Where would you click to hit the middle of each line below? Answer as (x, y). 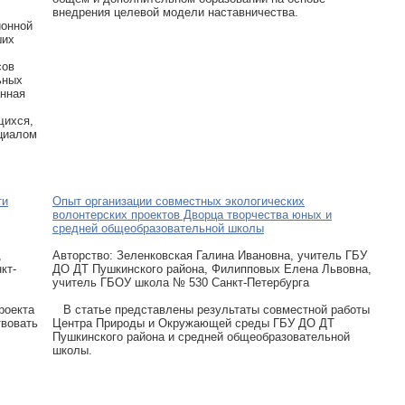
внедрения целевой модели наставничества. (175, 12)
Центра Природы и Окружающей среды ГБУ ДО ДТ (193, 323)
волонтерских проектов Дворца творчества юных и (192, 214)
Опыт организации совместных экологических (179, 201)
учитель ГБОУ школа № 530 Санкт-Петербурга (181, 282)
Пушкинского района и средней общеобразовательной (201, 336)
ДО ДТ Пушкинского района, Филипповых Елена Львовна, (212, 268)
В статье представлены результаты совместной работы (211, 309)
